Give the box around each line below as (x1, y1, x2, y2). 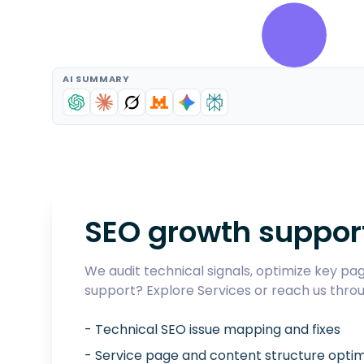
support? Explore (84, 281, 194, 300)
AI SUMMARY (63, 72, 130, 85)
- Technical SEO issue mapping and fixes (84, 320, 340, 339)
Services (197, 281, 251, 300)
